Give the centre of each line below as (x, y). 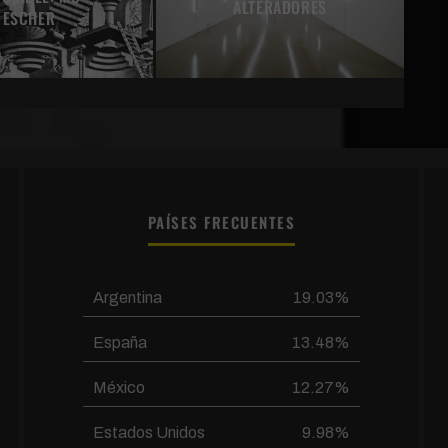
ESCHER (29, 17)
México (119, 387)
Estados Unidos (149, 432)
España (120, 342)
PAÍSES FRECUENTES (221, 221)
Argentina (128, 297)
